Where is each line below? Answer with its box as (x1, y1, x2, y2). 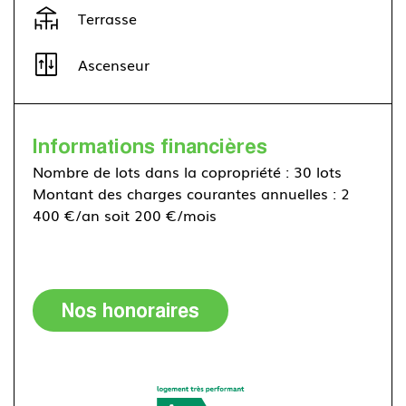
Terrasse (78, 7, 137, 30)
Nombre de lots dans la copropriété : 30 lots (33, 160, 342, 183)
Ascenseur (78, 53, 150, 76)
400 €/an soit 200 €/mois (33, 204, 217, 227)
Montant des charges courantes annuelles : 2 (33, 182, 350, 205)
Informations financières (33, 131, 267, 160)
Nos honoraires (62, 297, 199, 324)
